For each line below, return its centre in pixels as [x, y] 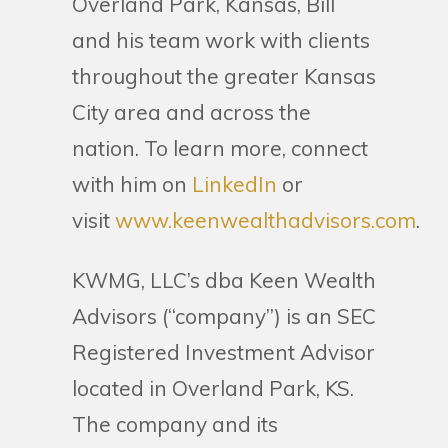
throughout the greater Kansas [224, 76]
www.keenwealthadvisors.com [265, 220]
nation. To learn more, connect [220, 148]
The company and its [175, 424]
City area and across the [191, 112]
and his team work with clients [221, 40]
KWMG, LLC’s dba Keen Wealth [224, 280]
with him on [129, 184]
